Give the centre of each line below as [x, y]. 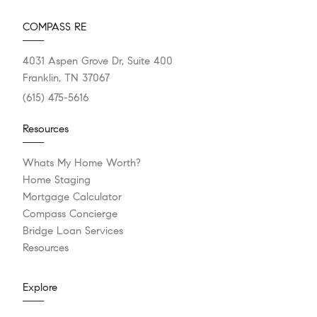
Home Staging [57, 179]
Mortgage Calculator [72, 196]
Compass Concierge [70, 213]
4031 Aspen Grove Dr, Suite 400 [98, 60]
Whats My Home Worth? [82, 162]
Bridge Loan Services [73, 230]
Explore [40, 287]
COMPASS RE [54, 27]
